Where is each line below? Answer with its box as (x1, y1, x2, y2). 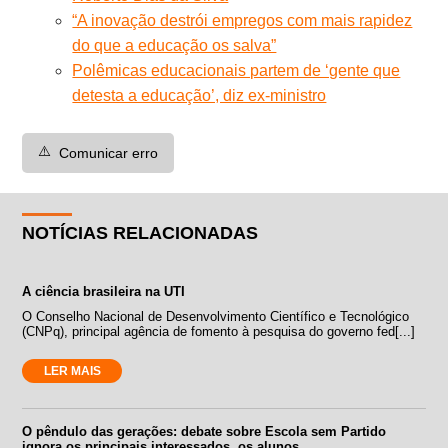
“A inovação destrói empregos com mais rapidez (72, 12, 413, 30)
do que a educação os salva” (72, 37, 277, 55)
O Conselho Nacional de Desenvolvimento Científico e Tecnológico (22, 309, 410, 325)
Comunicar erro (59, 145, 159, 162)
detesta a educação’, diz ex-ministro (72, 87, 327, 105)
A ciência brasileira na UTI (22, 284, 186, 300)
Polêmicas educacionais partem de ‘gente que (72, 62, 401, 80)
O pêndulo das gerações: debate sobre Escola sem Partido (22, 424, 387, 440)
